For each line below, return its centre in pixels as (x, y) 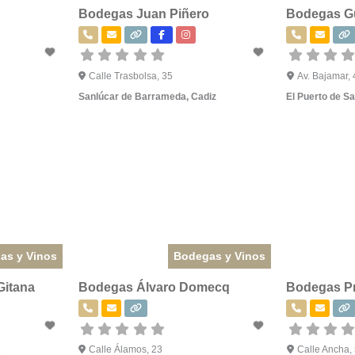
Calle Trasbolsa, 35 (131, 76)
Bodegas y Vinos (220, 256)
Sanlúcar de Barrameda (132, 96)
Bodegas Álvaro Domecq (154, 287)
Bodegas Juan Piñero (143, 13)
